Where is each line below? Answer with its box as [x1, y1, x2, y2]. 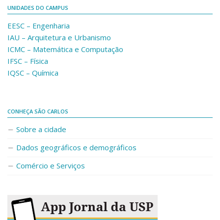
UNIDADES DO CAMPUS [7, 4, 68, 11]
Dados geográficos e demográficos [16, 142, 137, 152]
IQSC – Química [7, 68, 58, 78]
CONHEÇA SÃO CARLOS [7, 108, 68, 115]
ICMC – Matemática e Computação [7, 44, 123, 54]
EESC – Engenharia [7, 21, 70, 30]
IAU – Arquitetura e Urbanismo [7, 32, 111, 42]
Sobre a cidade [16, 124, 66, 134]
